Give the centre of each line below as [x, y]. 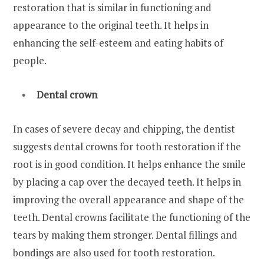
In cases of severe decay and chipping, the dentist [124, 129]
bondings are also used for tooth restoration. [115, 253]
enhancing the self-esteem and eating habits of [118, 43]
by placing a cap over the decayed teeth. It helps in [127, 182]
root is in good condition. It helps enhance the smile [129, 164]
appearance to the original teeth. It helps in [111, 25]
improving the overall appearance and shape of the [128, 200]
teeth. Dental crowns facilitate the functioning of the [132, 217]
